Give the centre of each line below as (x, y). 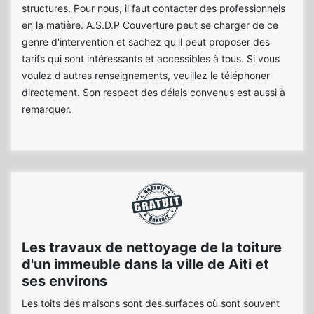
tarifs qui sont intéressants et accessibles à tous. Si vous (151, 59)
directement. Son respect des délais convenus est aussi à (153, 92)
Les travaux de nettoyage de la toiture (152, 247)
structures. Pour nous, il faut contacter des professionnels (153, 8)
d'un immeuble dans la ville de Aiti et (145, 264)
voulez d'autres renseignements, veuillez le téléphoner (146, 75)
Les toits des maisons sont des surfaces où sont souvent (151, 303)
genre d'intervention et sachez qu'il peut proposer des (146, 42)
